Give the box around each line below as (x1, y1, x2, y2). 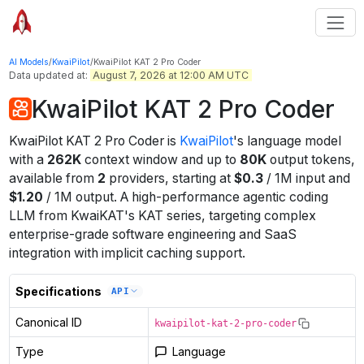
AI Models (8, 56, 49, 67)
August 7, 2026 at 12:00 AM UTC (93, 68, 249, 81)
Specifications (15, 284, 102, 298)
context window (80, 152, 178, 168)
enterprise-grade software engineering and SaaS (8, 227, 297, 243)
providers (105, 171, 165, 187)
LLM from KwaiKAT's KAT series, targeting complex (8, 208, 316, 224)
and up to (177, 152, 240, 168)
